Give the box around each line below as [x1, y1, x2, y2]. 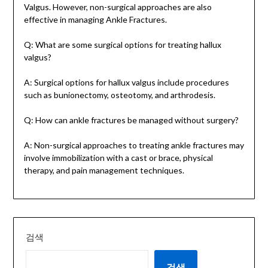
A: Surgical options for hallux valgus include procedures [23, 77, 229, 88]
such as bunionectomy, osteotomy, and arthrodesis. [23, 90, 215, 100]
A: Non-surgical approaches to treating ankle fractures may [23, 140, 244, 151]
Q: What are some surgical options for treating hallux [23, 39, 221, 50]
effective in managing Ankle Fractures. [23, 14, 167, 25]
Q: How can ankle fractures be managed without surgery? [23, 115, 239, 126]
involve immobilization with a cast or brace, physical [23, 153, 213, 163]
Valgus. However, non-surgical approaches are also [23, 2, 212, 13]
